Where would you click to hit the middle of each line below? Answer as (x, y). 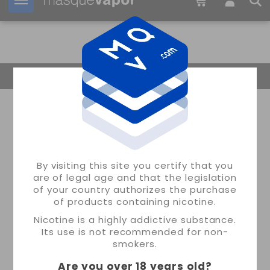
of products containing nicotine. (135, 202)
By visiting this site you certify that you (135, 166)
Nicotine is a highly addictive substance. (135, 220)
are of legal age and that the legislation (135, 178)
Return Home (66, 76)
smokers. (135, 244)
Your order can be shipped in (105, 10)
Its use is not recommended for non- (135, 232)
